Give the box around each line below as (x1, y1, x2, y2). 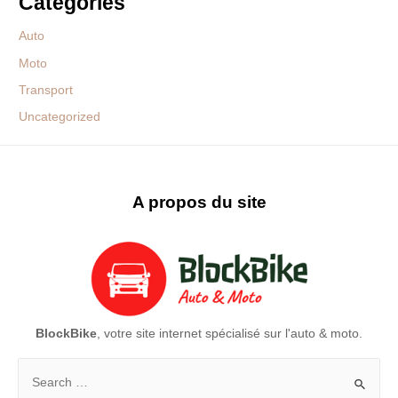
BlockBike (36, 326, 97, 340)
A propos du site (131, 192, 267, 211)
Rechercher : (17, 377, 90, 391)
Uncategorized (19, 110, 101, 124)
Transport (19, 83, 74, 97)
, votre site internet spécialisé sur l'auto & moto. (97, 326, 362, 340)
